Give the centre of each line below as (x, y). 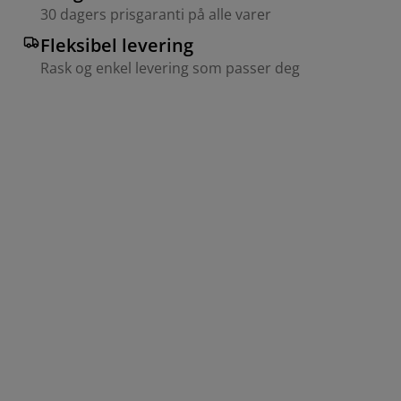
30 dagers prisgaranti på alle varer (156, 14)
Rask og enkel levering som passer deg (170, 68)
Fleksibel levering (117, 45)
